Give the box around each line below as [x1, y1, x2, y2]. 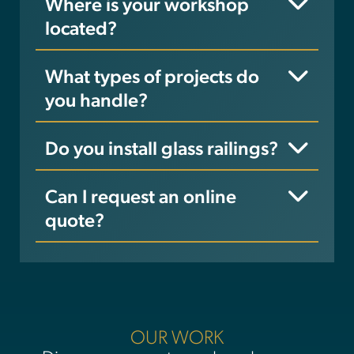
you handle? [45, 92, 148, 111]
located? [45, 20, 117, 40]
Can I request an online [45, 188, 236, 208]
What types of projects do [45, 68, 259, 88]
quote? [45, 212, 104, 232]
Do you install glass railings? [45, 140, 278, 160]
